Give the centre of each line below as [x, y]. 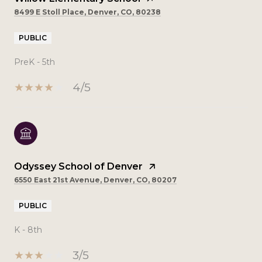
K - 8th [28, 230]
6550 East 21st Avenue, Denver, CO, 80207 [95, 180]
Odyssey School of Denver [78, 166]
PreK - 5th [35, 62]
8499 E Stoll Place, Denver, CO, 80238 [87, 12]
